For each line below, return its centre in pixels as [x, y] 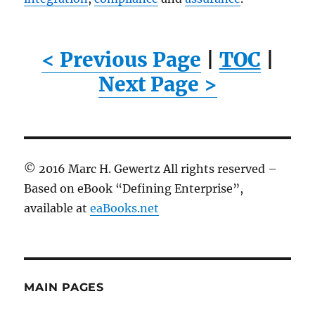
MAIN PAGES [64, 287]
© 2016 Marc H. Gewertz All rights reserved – [151, 169]
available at [57, 208]
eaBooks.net [125, 208]
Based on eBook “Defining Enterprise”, [134, 188]
